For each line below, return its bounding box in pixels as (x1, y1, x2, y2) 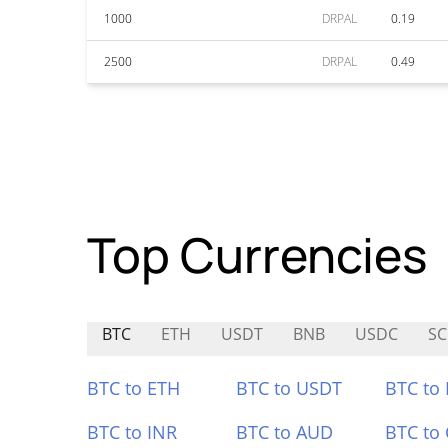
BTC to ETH (87, 376, 180, 400)
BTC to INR (87, 420, 177, 444)
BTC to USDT (235, 376, 342, 400)
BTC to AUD (235, 420, 333, 444)
